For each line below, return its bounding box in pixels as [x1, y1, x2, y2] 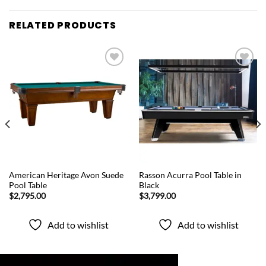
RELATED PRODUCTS [9, 18, 116, 33]
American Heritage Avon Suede [8, 170, 123, 180]
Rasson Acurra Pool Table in [138, 170, 242, 180]
